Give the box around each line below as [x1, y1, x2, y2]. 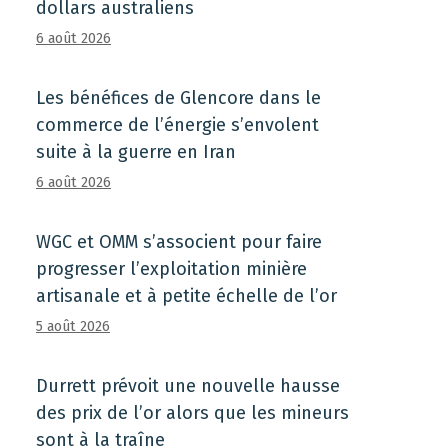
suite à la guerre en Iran [36, 141, 236, 163]
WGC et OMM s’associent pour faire [36, 231, 322, 253]
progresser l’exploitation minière [36, 258, 307, 280]
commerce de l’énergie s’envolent [36, 114, 319, 136]
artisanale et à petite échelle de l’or [36, 285, 337, 307]
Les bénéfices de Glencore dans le [36, 87, 321, 109]
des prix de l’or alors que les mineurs [36, 402, 349, 424]
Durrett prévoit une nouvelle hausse [36, 375, 340, 397]
